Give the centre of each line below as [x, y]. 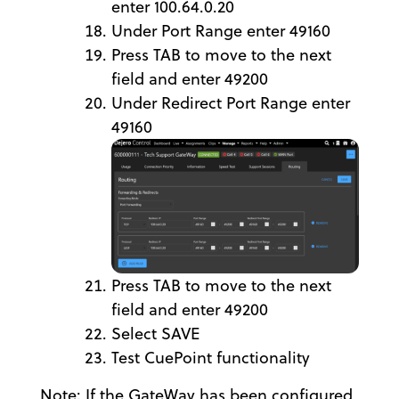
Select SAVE [155, 333]
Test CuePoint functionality [211, 357]
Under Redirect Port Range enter [231, 103]
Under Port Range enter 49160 [221, 31]
